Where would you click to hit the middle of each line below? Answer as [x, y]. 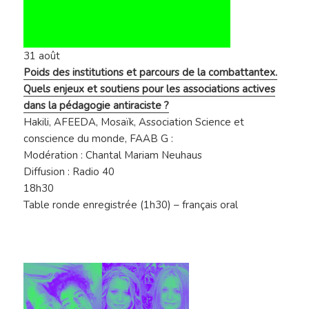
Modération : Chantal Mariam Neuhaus [113, 156]
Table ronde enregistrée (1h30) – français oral [131, 205]
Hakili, [39, 122]
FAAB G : [152, 139]
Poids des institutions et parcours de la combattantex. [151, 73]
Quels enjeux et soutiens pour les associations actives [150, 89]
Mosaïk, [120, 122]
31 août [42, 56]
